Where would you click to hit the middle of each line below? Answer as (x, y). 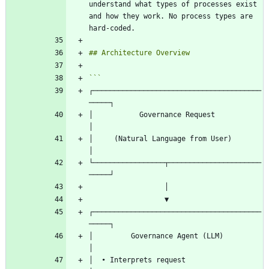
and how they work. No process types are (171, 16)
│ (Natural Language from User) (160, 138)
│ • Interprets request (137, 260)
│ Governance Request (152, 114)
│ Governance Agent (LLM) (156, 236)
